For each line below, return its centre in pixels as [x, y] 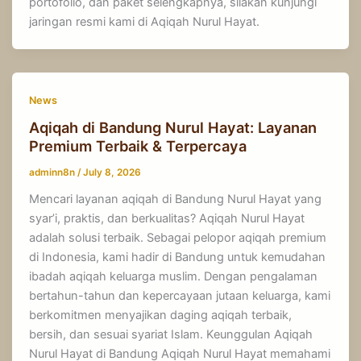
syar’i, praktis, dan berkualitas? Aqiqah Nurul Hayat [167, 219]
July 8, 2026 [112, 173]
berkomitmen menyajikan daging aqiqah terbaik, [161, 315]
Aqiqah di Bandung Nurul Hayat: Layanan [173, 128]
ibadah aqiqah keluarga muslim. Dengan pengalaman [174, 277]
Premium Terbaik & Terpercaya [138, 146]
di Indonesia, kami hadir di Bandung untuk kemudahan [178, 257]
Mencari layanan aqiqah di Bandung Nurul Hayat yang [176, 199]
